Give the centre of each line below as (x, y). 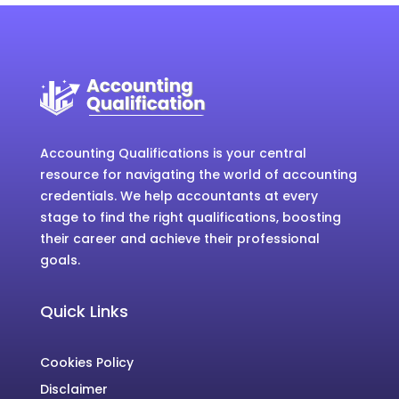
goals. (60, 260)
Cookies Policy (86, 362)
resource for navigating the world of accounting (198, 174)
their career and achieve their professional (179, 238)
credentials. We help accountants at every (179, 195)
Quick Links (84, 311)
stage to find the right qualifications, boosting (190, 217)
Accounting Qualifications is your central (173, 153)
